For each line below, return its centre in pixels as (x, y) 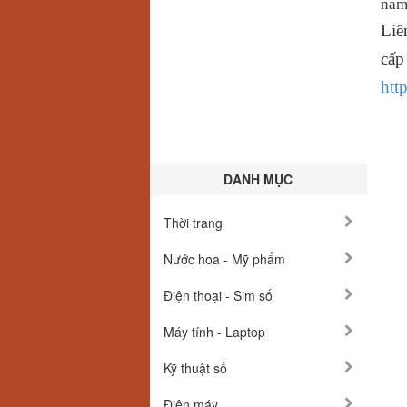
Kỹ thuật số (195, 368)
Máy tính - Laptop (214, 332)
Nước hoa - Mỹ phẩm (224, 259)
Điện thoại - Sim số (218, 295)
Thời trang (193, 223)
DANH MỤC (258, 179)
